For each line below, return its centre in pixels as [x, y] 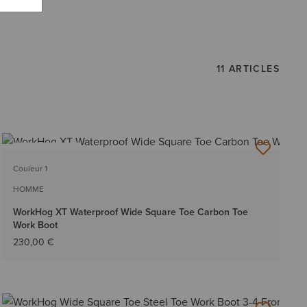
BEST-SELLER [47, 152]
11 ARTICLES [248, 68]
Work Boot [35, 225]
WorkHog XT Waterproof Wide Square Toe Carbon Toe [130, 212]
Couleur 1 [30, 169]
